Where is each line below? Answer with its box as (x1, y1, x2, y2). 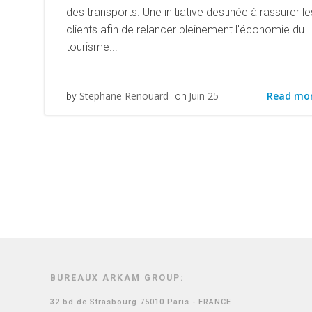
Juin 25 (189, 89, 219, 102)
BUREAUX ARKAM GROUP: (50, 272, 185, 283)
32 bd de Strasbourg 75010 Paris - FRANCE (50, 297, 231, 306)
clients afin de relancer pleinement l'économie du (66, 23, 304, 36)
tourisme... (66, 40, 118, 54)
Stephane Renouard (79, 89, 169, 102)
